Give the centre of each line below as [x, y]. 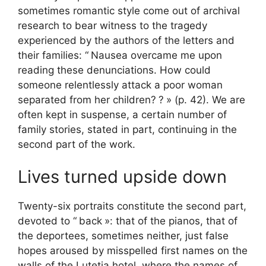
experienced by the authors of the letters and [126, 40]
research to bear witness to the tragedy [113, 25]
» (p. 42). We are [206, 99]
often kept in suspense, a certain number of [122, 114]
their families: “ [53, 55]
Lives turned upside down [122, 177]
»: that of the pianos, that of [171, 221]
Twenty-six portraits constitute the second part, [132, 206]
